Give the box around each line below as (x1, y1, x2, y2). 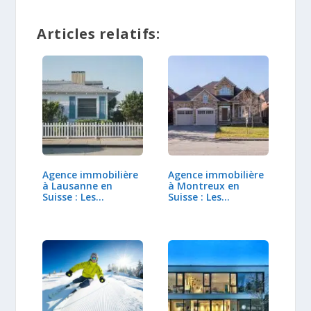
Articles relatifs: (37, 24, 160, 43)
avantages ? (42, 201, 102, 215)
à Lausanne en (42, 179, 113, 193)
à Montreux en (168, 179, 239, 193)
